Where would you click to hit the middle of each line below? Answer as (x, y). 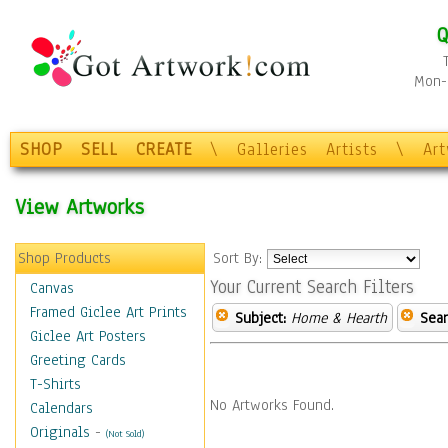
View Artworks (79, 206)
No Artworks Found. (272, 405)
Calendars (61, 408)
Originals (60, 432)
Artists (352, 149)
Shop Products (64, 258)
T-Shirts (55, 384)
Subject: (260, 318)
